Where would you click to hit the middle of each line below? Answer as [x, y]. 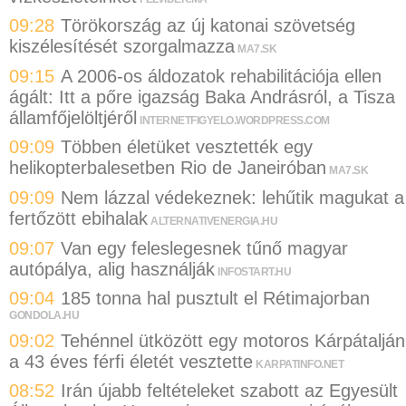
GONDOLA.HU [44, 316]
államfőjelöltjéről [73, 117]
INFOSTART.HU [254, 271]
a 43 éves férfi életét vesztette [131, 361]
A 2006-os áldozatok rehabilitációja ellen [221, 76]
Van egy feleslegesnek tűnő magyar [204, 248]
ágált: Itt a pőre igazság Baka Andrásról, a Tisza [202, 97]
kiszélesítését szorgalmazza [122, 47]
